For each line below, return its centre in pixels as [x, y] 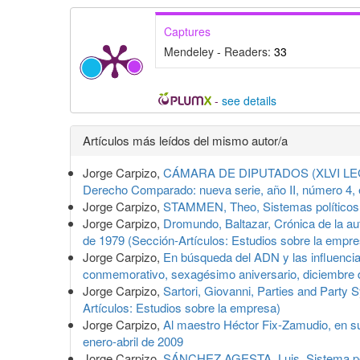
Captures [187, 32]
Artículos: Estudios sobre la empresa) [182, 308]
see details [249, 101]
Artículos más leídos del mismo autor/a [185, 141]
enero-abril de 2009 [133, 342]
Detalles [113, 138]
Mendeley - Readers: [219, 52]
